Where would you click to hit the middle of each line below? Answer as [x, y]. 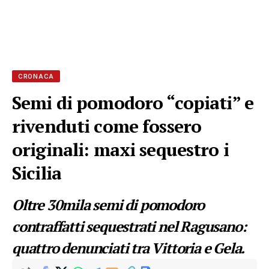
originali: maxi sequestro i [120, 150]
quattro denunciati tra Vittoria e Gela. [128, 248]
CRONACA [36, 76]
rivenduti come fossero [107, 126]
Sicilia [37, 173]
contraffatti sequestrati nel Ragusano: [129, 226]
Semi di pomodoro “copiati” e [133, 103]
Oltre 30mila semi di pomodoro [108, 205]
